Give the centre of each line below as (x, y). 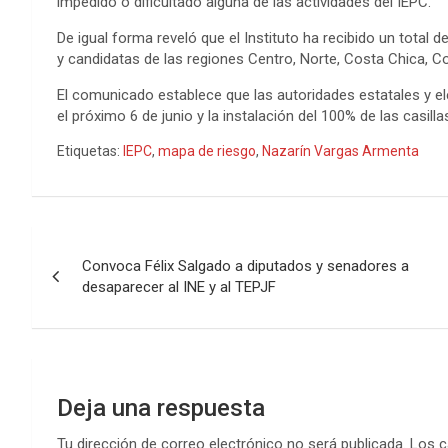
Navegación (115, 244)
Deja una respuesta (161, 407)
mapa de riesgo (207, 150)
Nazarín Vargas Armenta (340, 150)
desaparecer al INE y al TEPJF (179, 286)
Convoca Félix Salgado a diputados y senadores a (245, 265)
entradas (93, 326)
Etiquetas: (88, 150)
